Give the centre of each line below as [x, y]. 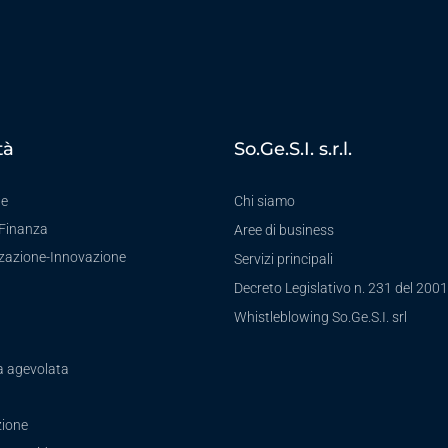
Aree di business [284, 230]
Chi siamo [264, 201]
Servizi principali [283, 259]
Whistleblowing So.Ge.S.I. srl [320, 317]
